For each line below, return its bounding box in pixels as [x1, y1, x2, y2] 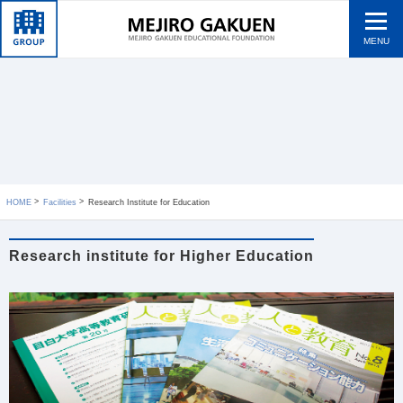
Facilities [42, 197, 76, 207]
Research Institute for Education [87, 197, 210, 207]
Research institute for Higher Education [9, 248, 314, 264]
